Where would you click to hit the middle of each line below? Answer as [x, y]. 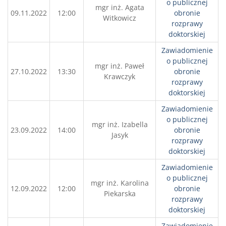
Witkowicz [120, 18]
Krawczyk [120, 76]
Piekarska [120, 193]
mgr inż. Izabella [120, 124]
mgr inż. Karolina [120, 183]
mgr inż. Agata [120, 7]
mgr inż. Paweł [120, 66]
